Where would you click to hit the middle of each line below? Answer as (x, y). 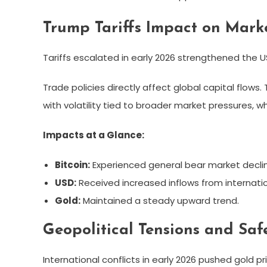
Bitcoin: (72, 164)
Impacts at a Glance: (94, 135)
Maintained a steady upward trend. (160, 200)
